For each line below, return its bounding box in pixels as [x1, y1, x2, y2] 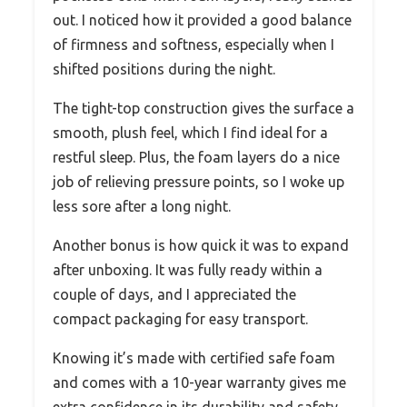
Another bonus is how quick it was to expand [53, 237, 349, 254]
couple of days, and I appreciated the [53, 286, 296, 303]
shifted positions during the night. [53, 61, 275, 78]
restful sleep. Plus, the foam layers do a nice [53, 149, 340, 166]
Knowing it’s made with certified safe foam [53, 350, 335, 367]
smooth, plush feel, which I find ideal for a [53, 124, 328, 142]
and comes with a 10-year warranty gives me [53, 374, 346, 392]
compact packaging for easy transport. [53, 311, 308, 328]
